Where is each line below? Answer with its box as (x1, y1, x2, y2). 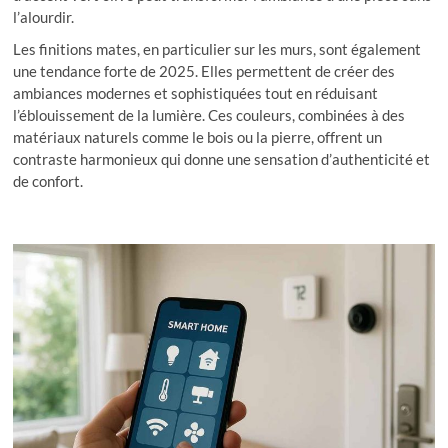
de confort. (13, 172, 84, 191)
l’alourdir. (13, 8, 75, 27)
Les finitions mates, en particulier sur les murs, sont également (13, 40, 422, 59)
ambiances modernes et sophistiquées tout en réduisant (13, 84, 379, 103)
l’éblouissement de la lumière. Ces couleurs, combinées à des (13, 106, 406, 125)
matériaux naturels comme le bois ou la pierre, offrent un (13, 128, 383, 147)
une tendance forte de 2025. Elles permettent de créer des (13, 62, 396, 81)
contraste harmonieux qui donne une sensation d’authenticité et (13, 150, 431, 169)
